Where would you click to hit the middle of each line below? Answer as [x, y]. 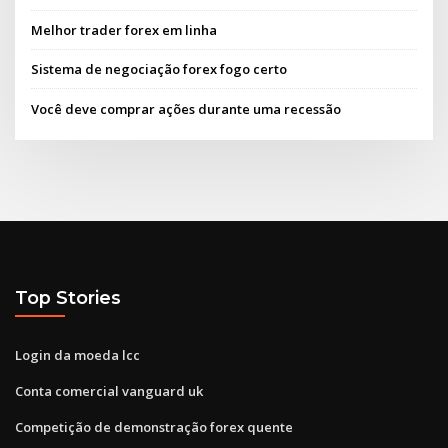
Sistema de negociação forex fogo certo [159, 69]
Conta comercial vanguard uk [109, 390]
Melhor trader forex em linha [124, 30]
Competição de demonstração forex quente [154, 426]
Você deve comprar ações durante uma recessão [186, 108]
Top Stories [68, 298]
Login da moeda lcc [77, 354]
